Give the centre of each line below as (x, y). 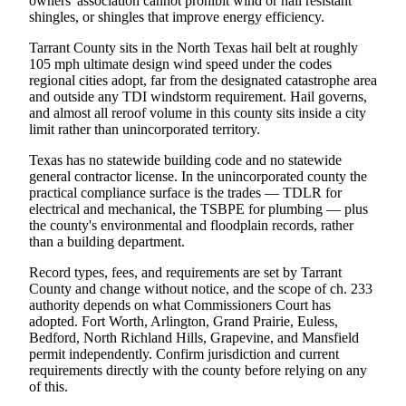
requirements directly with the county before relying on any (198, 370)
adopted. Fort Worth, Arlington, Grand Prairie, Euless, (184, 321)
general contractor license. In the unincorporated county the (198, 176)
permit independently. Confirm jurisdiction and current (184, 353)
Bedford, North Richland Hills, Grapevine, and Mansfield (194, 337)
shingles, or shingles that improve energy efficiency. (177, 16)
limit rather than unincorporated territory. (145, 129)
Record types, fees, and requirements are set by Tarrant (185, 272)
